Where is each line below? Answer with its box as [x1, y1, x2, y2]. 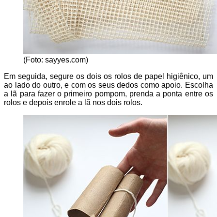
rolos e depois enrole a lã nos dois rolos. [4, 98, 142, 107]
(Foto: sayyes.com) [23, 56, 88, 64]
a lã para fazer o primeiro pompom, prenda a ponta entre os [4, 90, 213, 98]
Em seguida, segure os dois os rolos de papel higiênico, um [4, 72, 213, 81]
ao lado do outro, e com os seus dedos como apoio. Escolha [4, 81, 213, 90]
